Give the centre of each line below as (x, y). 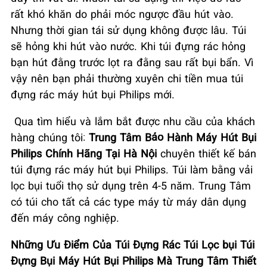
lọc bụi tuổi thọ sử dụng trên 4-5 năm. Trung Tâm (131, 185)
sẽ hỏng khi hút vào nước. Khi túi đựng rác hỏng (128, 46)
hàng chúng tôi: (50, 137)
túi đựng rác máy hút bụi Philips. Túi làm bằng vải (132, 169)
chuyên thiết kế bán (207, 153)
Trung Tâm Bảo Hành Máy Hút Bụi (173, 137)
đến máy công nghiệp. (65, 217)
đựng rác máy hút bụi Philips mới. (93, 94)
